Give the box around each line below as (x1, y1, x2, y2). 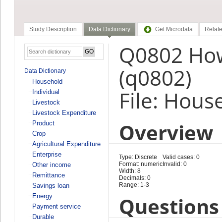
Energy (32, 192, 53, 200)
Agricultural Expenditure (32, 140, 101, 148)
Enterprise (32, 150, 61, 158)
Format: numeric (118, 160, 163, 167)
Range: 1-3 (118, 181, 149, 188)
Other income (32, 161, 71, 168)
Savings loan (32, 181, 69, 189)
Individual (32, 88, 59, 96)
